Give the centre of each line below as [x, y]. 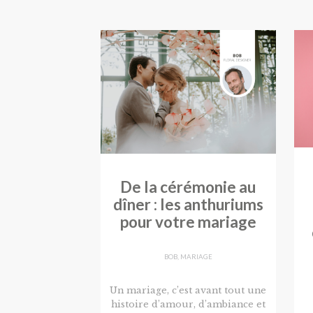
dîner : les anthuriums [188, 204]
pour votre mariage [188, 221]
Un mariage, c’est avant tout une [188, 290]
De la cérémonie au [188, 187]
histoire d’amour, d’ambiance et [188, 304]
